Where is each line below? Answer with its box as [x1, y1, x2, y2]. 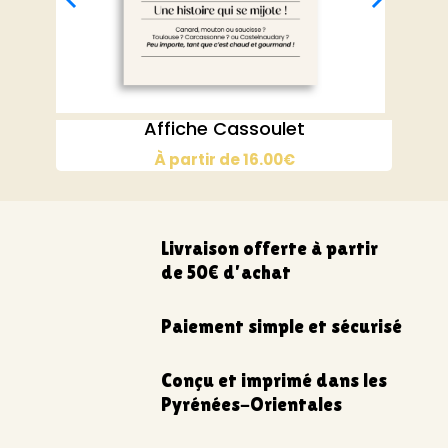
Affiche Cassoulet [143, 116, 305, 142]
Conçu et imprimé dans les [160, 368, 387, 391]
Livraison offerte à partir [160, 236, 378, 259]
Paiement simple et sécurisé [160, 314, 402, 337]
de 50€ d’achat [160, 260, 291, 283]
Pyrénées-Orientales [160, 392, 342, 415]
